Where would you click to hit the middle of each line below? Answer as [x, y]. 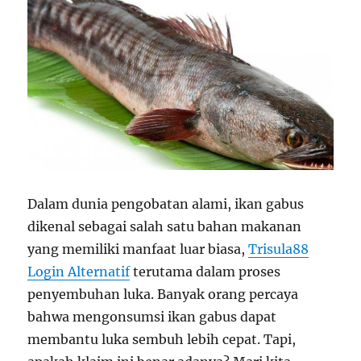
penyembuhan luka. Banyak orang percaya [163, 294]
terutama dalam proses [205, 271]
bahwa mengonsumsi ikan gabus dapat [152, 316]
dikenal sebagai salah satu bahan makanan [165, 226]
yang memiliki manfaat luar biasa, [138, 249]
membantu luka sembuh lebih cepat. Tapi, [162, 339]
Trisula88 [279, 249]
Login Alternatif [79, 271]
